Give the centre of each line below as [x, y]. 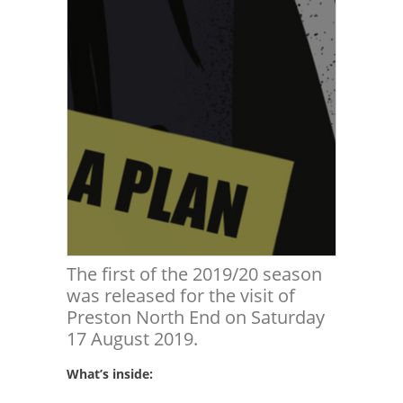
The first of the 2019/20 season [194, 274]
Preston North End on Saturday [196, 317]
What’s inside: [110, 374]
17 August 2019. [132, 339]
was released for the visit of [181, 296]
